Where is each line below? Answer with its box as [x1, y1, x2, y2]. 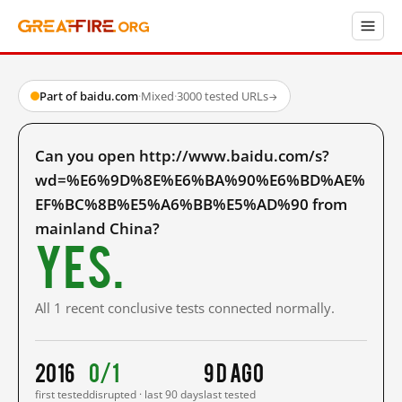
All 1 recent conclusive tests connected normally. [35, 299, 335, 317]
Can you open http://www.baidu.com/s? [35, 145, 329, 166]
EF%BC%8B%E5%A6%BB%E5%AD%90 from [35, 194, 347, 214]
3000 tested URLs [177, 88, 268, 104]
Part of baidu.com [39, 88, 138, 104]
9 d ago [204, 358, 265, 385]
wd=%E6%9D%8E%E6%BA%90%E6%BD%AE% [35, 170, 365, 190]
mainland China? [35, 218, 160, 239]
